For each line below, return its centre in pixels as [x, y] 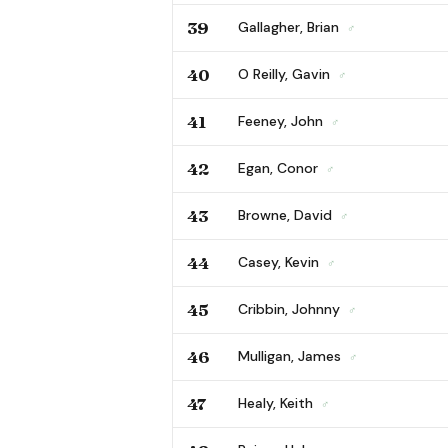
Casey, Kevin [280, 261]
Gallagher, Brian [290, 26]
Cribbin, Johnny [291, 308]
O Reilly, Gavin [286, 73]
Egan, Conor [280, 167]
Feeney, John [282, 120]
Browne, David [287, 214]
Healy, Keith [277, 402]
